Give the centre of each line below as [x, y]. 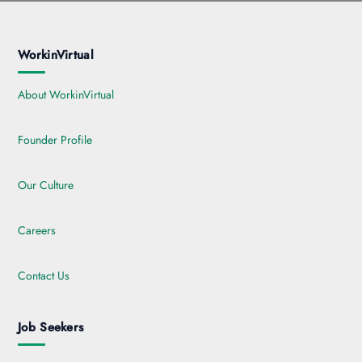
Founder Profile [55, 140]
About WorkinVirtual [66, 95]
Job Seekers [51, 328]
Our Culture [46, 185]
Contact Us [44, 276]
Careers [37, 231]
